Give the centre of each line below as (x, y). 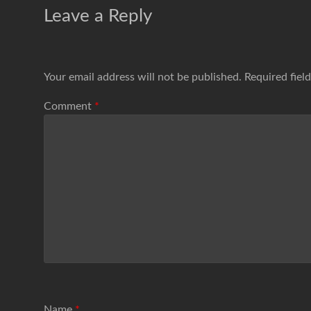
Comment (69, 106)
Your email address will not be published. (143, 77)
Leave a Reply (98, 16)
